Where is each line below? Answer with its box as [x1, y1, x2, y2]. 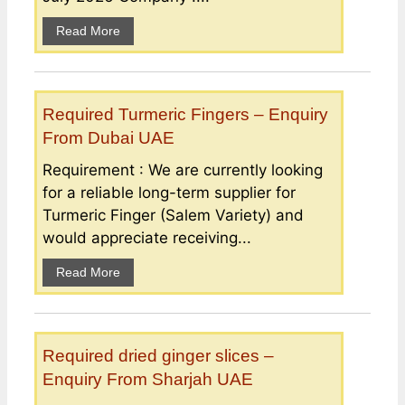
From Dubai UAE [42, 127, 174, 147]
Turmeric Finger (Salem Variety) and [42, 205, 304, 224]
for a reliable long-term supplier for [42, 183, 296, 202]
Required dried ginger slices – [42, 345, 274, 365]
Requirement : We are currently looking [42, 160, 323, 179]
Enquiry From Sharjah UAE [42, 369, 253, 389]
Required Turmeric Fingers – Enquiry [42, 104, 328, 124]
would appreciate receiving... [42, 228, 251, 247]
